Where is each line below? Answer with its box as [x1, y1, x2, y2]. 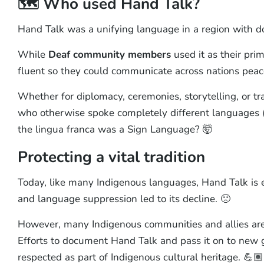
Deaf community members [48, 47, 171, 61]
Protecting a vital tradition [17, 146, 205, 167]
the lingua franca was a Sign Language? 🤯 [17, 122, 213, 136]
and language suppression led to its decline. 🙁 [17, 192, 230, 206]
